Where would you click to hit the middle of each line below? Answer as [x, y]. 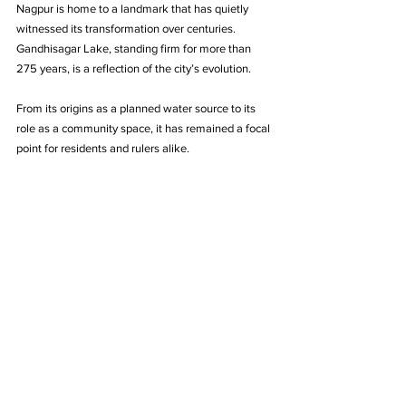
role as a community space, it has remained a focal [145, 129]
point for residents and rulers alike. [103, 149]
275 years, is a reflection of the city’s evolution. [135, 69]
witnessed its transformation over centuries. [127, 29]
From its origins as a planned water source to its [137, 109]
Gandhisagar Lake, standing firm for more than [135, 49]
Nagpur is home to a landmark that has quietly [134, 9]
